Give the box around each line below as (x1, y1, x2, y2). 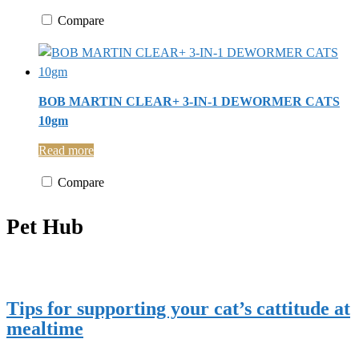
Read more (38, 143, 94, 158)
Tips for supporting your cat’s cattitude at (6, 298, 350, 320)
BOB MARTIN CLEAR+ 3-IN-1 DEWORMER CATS (38, 95, 340, 109)
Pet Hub (6, 214, 83, 239)
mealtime (6, 318, 83, 340)
